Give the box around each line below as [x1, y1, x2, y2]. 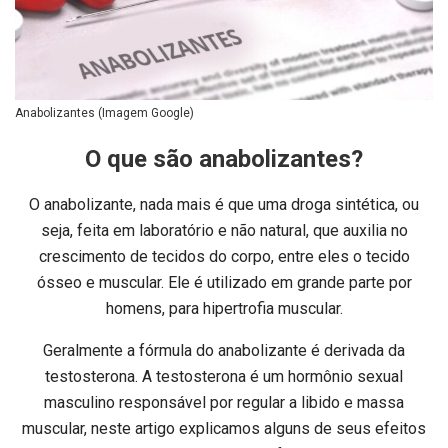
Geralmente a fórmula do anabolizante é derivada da [43, 341, 405, 361]
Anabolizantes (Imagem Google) [15, 106, 194, 121]
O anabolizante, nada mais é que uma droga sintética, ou [29, 195, 419, 215]
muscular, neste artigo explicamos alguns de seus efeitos [22, 419, 426, 439]
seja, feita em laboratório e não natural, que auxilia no [40, 221, 408, 241]
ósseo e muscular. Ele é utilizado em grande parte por [36, 273, 412, 293]
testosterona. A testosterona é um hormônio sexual [45, 367, 403, 387]
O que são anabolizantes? [85, 145, 363, 174]
